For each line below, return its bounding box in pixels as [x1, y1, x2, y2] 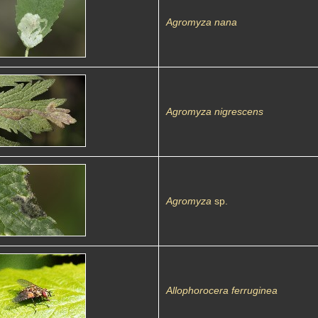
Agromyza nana [166, 16, 237, 28]
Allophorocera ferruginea [166, 285, 278, 296]
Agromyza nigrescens [166, 106, 263, 117]
